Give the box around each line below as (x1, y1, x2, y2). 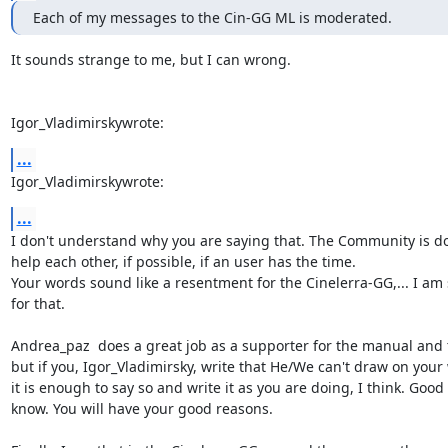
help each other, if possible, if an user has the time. (10, 251, 356, 271)
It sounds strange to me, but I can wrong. (10, 49, 291, 69)
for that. (10, 293, 65, 313)
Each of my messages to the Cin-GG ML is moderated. (32, 7, 392, 27)
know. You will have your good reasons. (10, 398, 273, 418)
